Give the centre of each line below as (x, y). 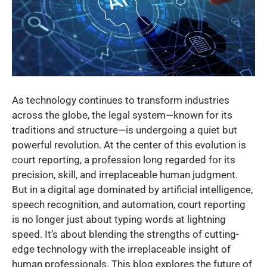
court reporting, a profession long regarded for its (124, 160)
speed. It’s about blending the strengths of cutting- (125, 235)
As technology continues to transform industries (121, 100)
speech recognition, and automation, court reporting (129, 205)
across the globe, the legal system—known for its (122, 115)
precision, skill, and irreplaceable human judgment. (125, 175)
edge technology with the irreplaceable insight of (121, 249)
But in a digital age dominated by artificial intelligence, (132, 190)
